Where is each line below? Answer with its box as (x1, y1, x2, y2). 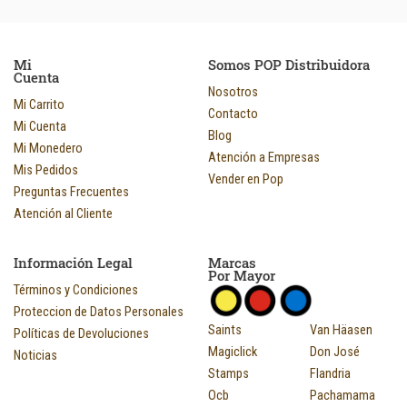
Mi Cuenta (14, 118, 66, 135)
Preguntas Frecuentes (14, 184, 129, 201)
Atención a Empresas (208, 149, 320, 166)
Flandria (310, 364, 351, 382)
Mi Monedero (14, 140, 83, 157)
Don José (310, 342, 360, 360)
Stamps (208, 364, 249, 382)
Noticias (14, 346, 57, 363)
